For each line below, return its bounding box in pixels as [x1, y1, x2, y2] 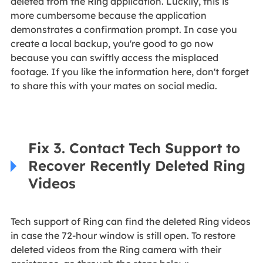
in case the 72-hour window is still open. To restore [10, 229, 235, 241]
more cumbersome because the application [10, 9, 207, 21]
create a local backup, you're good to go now [10, 37, 214, 49]
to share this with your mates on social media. [10, 79, 217, 92]
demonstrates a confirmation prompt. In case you [10, 23, 237, 35]
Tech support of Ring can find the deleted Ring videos [10, 215, 251, 227]
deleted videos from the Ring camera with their [10, 243, 221, 255]
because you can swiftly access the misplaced [10, 51, 218, 63]
